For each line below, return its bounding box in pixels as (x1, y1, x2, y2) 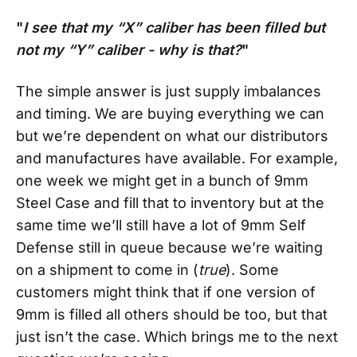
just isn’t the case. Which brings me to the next (16, 328, 338, 345)
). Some (226, 261, 279, 278)
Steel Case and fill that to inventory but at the (16, 194, 324, 211)
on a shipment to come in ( (16, 261, 198, 278)
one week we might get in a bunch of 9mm (16, 171, 308, 189)
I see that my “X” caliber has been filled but (23, 18, 325, 36)
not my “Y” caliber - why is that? (16, 41, 241, 58)
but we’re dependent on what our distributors (16, 127, 328, 144)
